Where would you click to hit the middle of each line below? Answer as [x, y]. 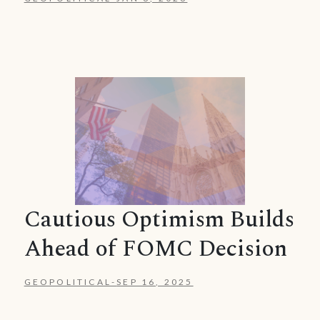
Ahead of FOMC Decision [155, 249]
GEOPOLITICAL [67, 282]
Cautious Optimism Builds [159, 219]
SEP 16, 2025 [155, 282]
